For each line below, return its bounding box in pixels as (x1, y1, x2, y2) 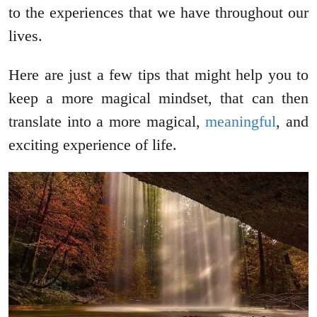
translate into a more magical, (8, 113, 206, 131)
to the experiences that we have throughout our (8, 4, 309, 22)
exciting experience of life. (8, 136, 177, 154)
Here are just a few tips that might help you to (8, 66, 309, 84)
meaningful (205, 113, 277, 131)
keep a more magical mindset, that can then (8, 89, 309, 108)
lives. (8, 27, 42, 45)
